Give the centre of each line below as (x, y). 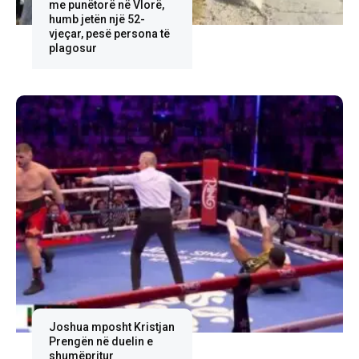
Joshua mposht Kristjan (111, 327)
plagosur (73, 48)
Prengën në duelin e (101, 341)
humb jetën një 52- (97, 19)
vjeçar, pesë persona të (109, 33)
